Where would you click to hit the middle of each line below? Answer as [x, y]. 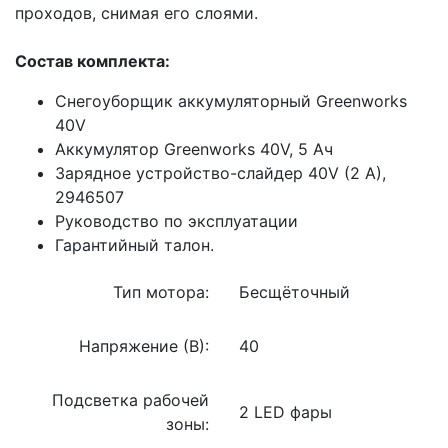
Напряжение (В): [144, 345]
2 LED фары [285, 411]
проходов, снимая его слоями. [136, 12]
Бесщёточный [294, 291]
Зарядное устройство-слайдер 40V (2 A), [220, 172]
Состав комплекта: [92, 60]
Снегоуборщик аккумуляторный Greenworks [231, 100]
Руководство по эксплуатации [176, 220]
